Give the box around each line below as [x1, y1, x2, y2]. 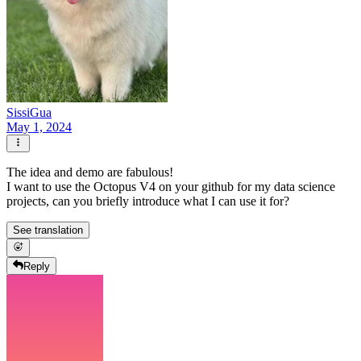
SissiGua [6, 105, 52, 119]
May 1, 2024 [6, 119, 72, 134]
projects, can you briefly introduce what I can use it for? [6, 194, 289, 209]
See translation [13, 224, 83, 237]
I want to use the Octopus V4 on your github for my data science [6, 180, 335, 194]
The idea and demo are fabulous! [6, 165, 173, 180]
